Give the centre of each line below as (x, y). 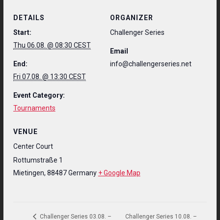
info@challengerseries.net (151, 64)
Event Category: (39, 96)
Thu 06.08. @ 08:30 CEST (52, 45)
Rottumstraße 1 (38, 160)
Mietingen (28, 173)
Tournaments (34, 108)
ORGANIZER (132, 18)
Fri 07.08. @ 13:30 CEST (49, 77)
